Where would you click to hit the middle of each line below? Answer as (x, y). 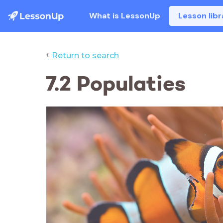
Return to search (85, 56)
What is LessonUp (125, 16)
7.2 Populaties (116, 83)
